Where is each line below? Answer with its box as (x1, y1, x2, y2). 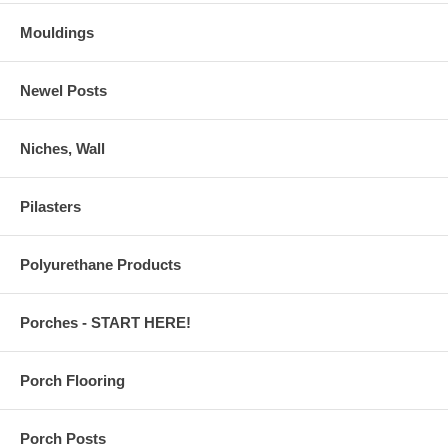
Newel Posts (20, 82, 107, 99)
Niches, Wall (20, 140, 105, 157)
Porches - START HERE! (20, 314, 191, 331)
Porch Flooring (20, 372, 125, 389)
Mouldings (20, 24, 94, 41)
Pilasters (20, 198, 81, 215)
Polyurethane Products (20, 256, 181, 273)
